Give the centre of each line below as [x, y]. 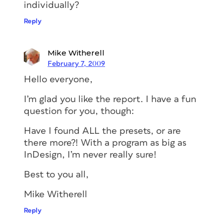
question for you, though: [79, 111]
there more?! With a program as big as [105, 143]
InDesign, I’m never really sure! [90, 155]
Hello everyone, [58, 79]
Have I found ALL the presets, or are [102, 131]
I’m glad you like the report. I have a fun [110, 99]
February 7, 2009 [76, 63]
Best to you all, [56, 174]
